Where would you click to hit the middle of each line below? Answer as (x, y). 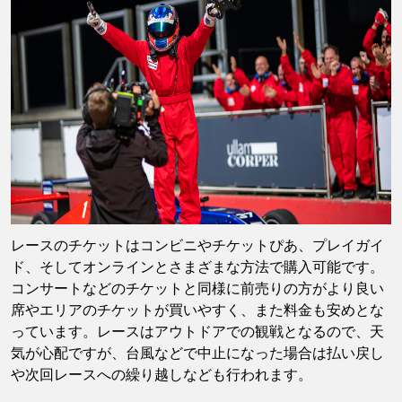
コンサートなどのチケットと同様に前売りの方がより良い (197, 288)
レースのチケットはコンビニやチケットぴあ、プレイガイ (197, 245)
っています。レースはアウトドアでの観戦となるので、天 (197, 331)
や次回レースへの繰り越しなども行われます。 (162, 374)
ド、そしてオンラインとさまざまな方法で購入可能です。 (197, 267)
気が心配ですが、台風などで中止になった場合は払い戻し (197, 353)
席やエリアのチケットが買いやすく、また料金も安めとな (197, 310)
